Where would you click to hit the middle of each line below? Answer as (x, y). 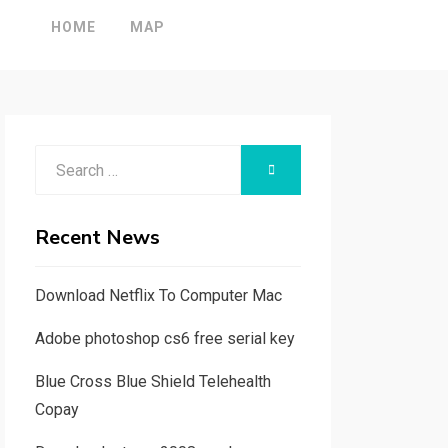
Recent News (97, 237)
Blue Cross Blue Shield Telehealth (152, 381)
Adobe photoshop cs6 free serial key (164, 338)
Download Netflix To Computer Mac (158, 295)
